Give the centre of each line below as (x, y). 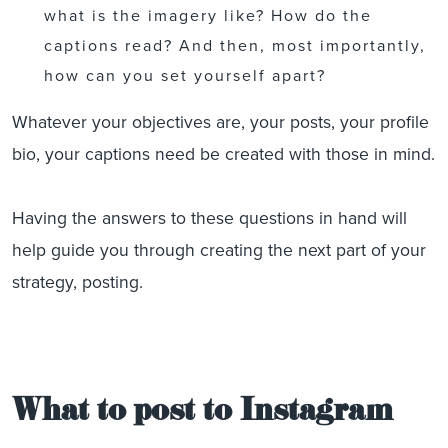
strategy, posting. (77, 282)
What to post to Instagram (202, 414)
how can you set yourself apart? (185, 75)
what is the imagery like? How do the (208, 15)
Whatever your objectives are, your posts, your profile (220, 122)
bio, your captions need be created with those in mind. (223, 154)
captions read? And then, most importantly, (235, 45)
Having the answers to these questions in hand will (209, 218)
